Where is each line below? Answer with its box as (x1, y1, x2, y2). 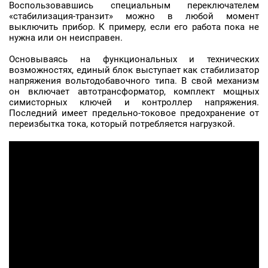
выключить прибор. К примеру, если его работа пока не (9, 22, 259, 32)
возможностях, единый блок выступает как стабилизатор (9, 65, 259, 75)
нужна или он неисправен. (9, 32, 123, 43)
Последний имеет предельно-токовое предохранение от (9, 108, 259, 118)
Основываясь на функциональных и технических (9, 54, 259, 65)
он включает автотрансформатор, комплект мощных (9, 86, 259, 97)
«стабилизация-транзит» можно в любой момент (9, 11, 259, 22)
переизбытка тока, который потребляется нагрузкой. (9, 118, 235, 129)
